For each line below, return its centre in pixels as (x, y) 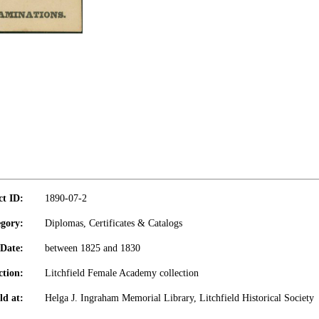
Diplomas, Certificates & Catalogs (114, 223)
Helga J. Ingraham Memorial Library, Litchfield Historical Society (179, 298)
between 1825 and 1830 (93, 248)
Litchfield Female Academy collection (122, 273)
